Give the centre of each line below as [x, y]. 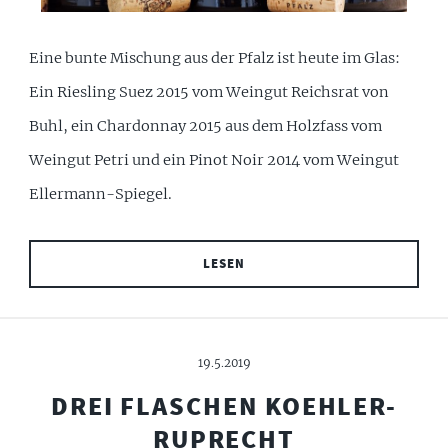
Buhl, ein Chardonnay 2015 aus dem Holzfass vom [206, 126]
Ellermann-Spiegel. [101, 194]
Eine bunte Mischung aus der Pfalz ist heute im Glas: [215, 58]
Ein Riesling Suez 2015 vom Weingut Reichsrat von [209, 92]
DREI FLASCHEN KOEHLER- [224, 406]
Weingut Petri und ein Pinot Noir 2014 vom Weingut [214, 160]
